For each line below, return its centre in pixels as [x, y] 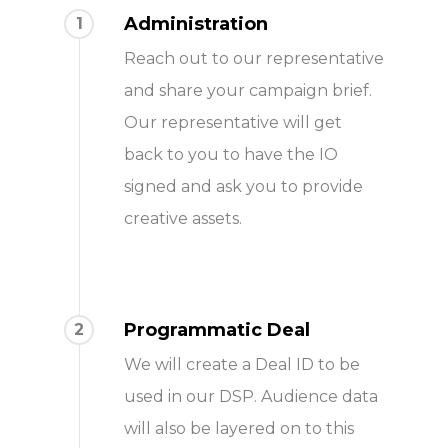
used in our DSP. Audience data [251, 396]
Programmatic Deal [217, 329]
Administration [196, 23]
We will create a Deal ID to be [242, 364]
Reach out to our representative [254, 58]
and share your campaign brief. [248, 90]
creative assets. [183, 218]
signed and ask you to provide [243, 186]
